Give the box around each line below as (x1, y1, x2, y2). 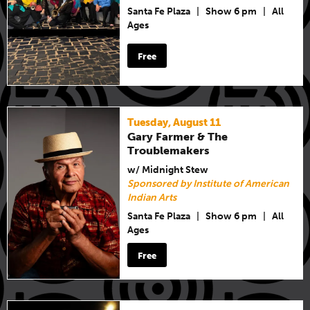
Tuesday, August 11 (127, 116, 221, 129)
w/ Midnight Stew (127, 163, 209, 176)
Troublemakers (127, 143, 210, 157)
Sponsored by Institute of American (127, 177, 290, 190)
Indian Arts (127, 191, 177, 203)
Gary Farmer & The (127, 129, 228, 143)
